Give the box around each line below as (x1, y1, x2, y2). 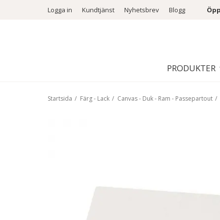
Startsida (48, 94, 72, 103)
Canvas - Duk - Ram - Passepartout (117, 94, 213, 103)
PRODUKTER (167, 62, 216, 74)
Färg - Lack (80, 94, 110, 103)
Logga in (48, 5, 72, 14)
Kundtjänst (82, 5, 114, 14)
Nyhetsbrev (124, 5, 159, 14)
